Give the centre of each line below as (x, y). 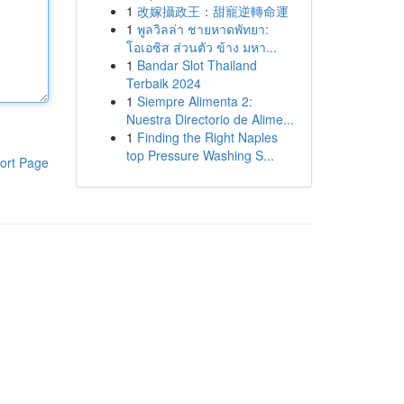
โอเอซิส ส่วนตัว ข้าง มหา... (201, 47)
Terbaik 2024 (163, 83)
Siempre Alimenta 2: (194, 101)
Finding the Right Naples (207, 137)
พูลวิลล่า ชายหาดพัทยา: (202, 29)
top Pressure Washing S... (200, 155)
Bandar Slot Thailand (197, 65)
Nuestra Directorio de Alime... (210, 119)
